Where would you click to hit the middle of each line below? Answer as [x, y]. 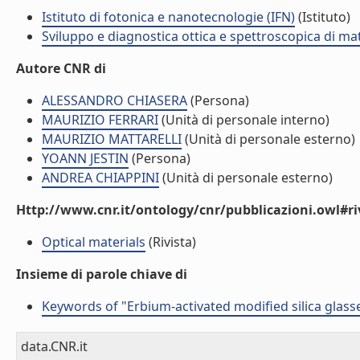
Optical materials [94, 242]
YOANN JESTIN [85, 158]
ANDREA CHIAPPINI [100, 178]
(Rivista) [171, 242]
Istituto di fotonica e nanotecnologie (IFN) [168, 17]
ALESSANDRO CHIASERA [115, 100]
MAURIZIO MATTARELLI [112, 139]
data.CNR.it [54, 346]
